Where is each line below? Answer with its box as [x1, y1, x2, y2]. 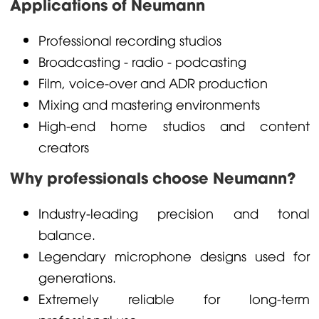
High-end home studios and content [38, 116, 310, 134]
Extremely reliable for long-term [38, 289, 310, 307]
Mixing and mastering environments [38, 95, 260, 113]
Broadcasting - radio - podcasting [38, 52, 246, 70]
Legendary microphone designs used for [38, 246, 310, 264]
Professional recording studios [38, 31, 221, 48]
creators [38, 137, 89, 155]
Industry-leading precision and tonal [38, 204, 310, 221]
